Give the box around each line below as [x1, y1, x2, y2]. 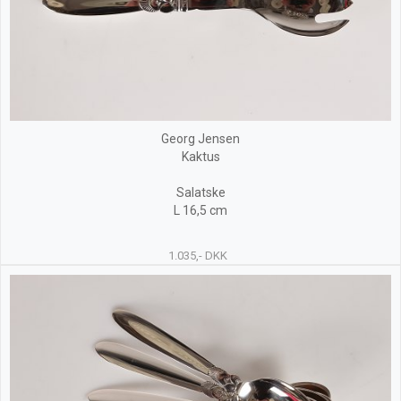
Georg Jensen [161, 132, 240, 147]
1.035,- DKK [167, 249, 227, 263]
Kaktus [181, 149, 220, 165]
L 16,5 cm [174, 203, 227, 218]
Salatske [175, 185, 226, 200]
